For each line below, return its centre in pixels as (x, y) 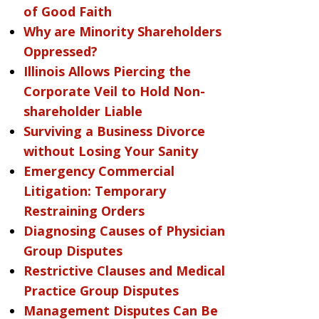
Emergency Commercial (99, 171)
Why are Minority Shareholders (122, 31)
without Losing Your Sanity (110, 151)
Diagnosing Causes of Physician (124, 231)
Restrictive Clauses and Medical (124, 271)
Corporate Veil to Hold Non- (114, 91)
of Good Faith (67, 11)
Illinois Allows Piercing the (107, 71)
